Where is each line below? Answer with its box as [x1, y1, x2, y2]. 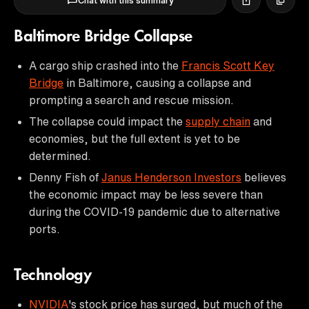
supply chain [186, 115, 250, 127]
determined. [29, 150, 91, 161]
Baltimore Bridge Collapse [14, 28, 192, 46]
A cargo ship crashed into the [29, 59, 181, 71]
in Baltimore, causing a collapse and [63, 77, 251, 88]
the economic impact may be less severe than [29, 188, 263, 200]
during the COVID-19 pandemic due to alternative [29, 206, 280, 217]
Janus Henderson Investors [101, 171, 241, 183]
